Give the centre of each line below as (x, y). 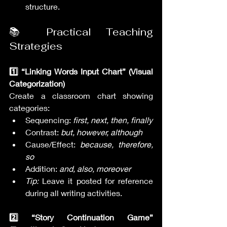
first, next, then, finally (113, 120)
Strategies (36, 46)
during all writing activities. (74, 193)
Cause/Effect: (53, 144)
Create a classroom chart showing (81, 96)
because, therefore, (117, 144)
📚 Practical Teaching (81, 32)
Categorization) (37, 83)
